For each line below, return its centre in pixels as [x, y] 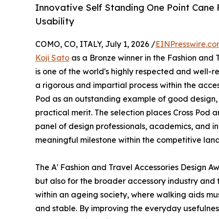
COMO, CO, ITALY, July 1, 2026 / [95, 44]
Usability [55, 21]
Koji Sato [52, 58]
